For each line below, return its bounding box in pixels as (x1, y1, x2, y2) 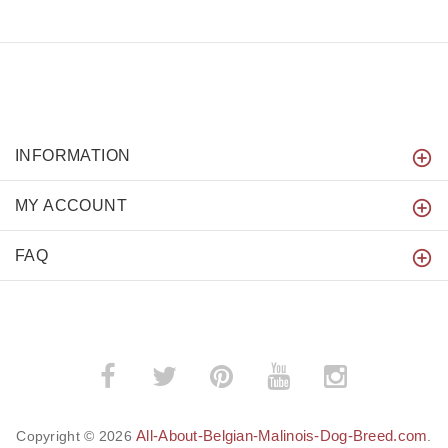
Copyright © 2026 (16, 427, 137, 444)
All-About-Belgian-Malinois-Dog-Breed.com (136, 426, 428, 444)
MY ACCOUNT (15, 196, 127, 214)
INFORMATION (15, 146, 131, 164)
